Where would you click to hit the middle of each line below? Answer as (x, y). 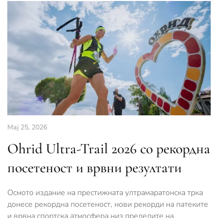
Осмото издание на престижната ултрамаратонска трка (105, 193)
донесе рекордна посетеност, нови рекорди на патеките (108, 205)
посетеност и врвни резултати (94, 168)
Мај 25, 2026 (27, 127)
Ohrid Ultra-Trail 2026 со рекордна (109, 149)
